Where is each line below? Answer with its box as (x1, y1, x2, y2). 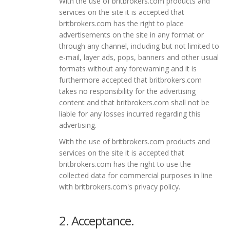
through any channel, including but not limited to (59, 41, 219, 51)
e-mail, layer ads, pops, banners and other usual (59, 52, 219, 62)
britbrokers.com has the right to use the (59, 159, 191, 169)
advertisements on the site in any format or (59, 29, 204, 40)
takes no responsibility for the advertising (59, 86, 196, 96)
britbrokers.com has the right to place (59, 18, 184, 28)
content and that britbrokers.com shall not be (59, 97, 209, 107)
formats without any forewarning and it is (59, 63, 197, 73)
